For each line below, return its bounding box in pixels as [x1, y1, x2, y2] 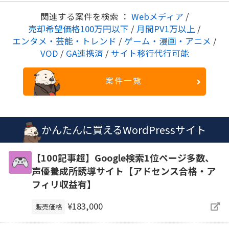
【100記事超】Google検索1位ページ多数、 [31, 151, 214, 165]
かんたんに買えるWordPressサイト [41, 122, 206, 137]
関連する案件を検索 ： [40, 10, 131, 22]
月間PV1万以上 [134, 22, 197, 35]
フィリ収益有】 [31, 177, 96, 191]
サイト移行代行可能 [108, 47, 189, 59]
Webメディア [131, 10, 186, 22]
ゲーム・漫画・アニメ [122, 34, 213, 47]
